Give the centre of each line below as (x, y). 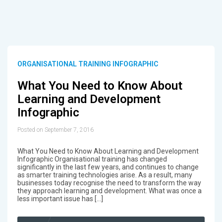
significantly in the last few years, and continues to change (108, 167)
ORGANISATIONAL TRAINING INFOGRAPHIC (87, 64)
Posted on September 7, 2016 (55, 130)
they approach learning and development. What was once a (109, 191)
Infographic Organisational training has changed (92, 159)
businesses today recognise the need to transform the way (109, 183)
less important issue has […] (60, 198)
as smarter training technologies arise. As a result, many (105, 175)
